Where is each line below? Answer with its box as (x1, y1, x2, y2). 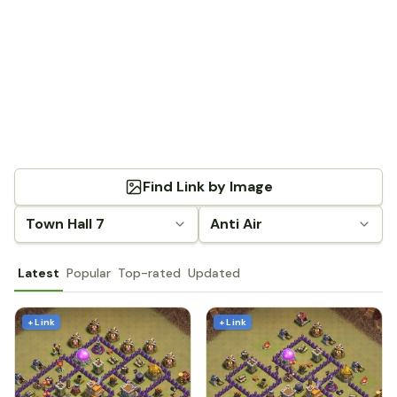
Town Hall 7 (26, 214, 105, 233)
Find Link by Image (142, 177, 273, 196)
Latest (18, 265, 59, 281)
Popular (66, 265, 111, 281)
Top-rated (118, 265, 181, 281)
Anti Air (210, 214, 262, 233)
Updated (188, 265, 240, 281)
